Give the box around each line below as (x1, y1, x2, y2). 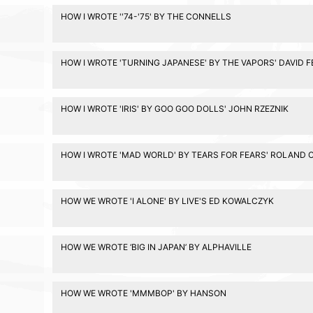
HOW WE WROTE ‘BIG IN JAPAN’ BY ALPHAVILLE (60, 241, 252, 252)
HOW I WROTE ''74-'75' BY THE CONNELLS (60, 10, 231, 22)
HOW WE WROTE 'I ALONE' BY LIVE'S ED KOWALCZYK (60, 195, 274, 206)
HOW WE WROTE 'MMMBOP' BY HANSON (60, 287, 226, 298)
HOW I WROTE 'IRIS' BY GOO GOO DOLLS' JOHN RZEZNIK (60, 103, 289, 114)
